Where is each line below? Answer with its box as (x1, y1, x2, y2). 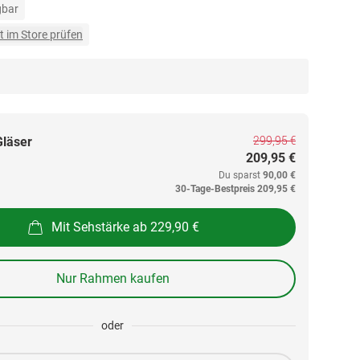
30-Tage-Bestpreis (175, 183, 255, 194)
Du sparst (219, 170, 263, 181)
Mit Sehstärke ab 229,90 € (51, 219, 199, 235)
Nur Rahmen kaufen (55, 271, 170, 286)
